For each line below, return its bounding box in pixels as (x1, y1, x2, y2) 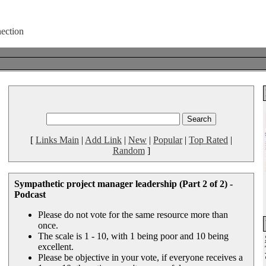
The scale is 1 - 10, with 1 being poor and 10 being (38, 231, 229, 241)
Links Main (36, 135, 79, 145)
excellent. (38, 242, 74, 252)
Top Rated (189, 135, 228, 145)
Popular (153, 135, 182, 145)
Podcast (14, 189, 46, 199)
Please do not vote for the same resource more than (38, 210, 228, 220)
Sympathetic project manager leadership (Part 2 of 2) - (14, 179, 233, 189)
